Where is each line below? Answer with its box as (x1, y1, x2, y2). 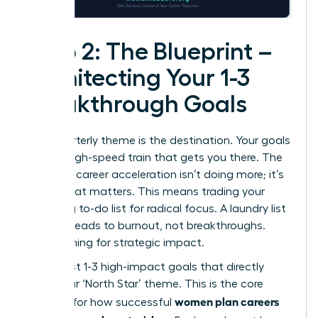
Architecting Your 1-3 (26, 65, 250, 90)
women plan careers (175, 293, 279, 308)
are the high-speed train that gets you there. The (26, 151, 283, 163)
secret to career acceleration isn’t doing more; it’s (26, 168, 284, 180)
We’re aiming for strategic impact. (26, 236, 204, 248)
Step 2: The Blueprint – (26, 39, 273, 64)
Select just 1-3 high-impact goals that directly (26, 261, 264, 273)
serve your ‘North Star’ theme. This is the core (26, 278, 263, 290)
